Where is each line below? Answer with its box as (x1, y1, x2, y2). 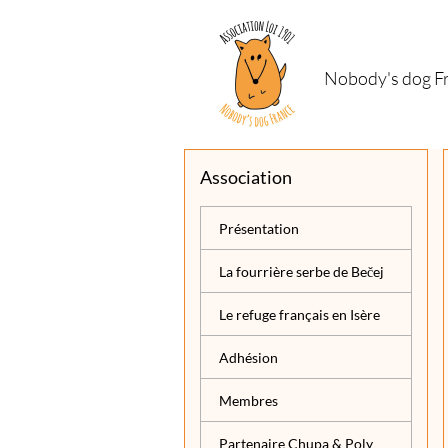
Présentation (218, 219, 299, 237)
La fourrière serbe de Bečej (218, 262, 384, 280)
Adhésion (218, 348, 278, 366)
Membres (218, 391, 278, 409)
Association (200, 167, 292, 188)
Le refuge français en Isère (218, 305, 380, 323)
